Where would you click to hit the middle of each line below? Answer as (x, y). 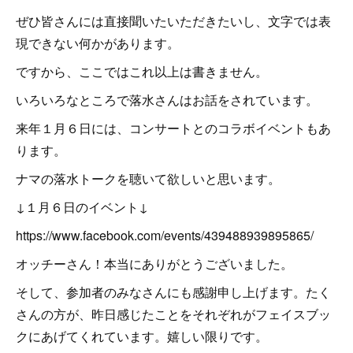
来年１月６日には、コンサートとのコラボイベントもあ (173, 128)
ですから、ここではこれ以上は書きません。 (142, 71)
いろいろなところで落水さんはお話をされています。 (167, 100)
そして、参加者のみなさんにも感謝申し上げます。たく (173, 292)
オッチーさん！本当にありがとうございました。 (154, 264)
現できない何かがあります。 (98, 43)
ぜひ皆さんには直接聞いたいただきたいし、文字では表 (173, 21)
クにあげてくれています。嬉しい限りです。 (142, 336)
